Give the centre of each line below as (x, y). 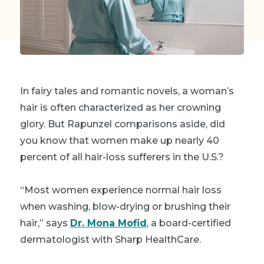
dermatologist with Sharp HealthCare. (110, 239)
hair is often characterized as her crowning (121, 107)
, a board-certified (189, 223)
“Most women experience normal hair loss (121, 190)
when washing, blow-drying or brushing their (125, 206)
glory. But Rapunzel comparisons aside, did (123, 124)
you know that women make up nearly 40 (120, 140)
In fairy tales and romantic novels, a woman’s (127, 91)
